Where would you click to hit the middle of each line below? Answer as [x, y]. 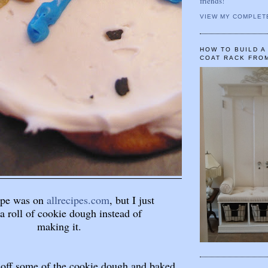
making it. [59, 226]
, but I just [132, 200]
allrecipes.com [78, 200]
